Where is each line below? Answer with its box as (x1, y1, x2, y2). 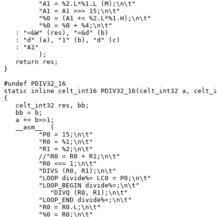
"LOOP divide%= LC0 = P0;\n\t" (4, 174, 151, 182)
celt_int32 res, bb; (4, 102, 89, 109)
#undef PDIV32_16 (4, 80, 66, 88)
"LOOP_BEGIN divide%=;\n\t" (4, 182, 139, 189)
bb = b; (4, 109, 43, 117)
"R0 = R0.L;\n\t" (4, 203, 101, 211)
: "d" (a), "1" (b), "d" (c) (4, 36, 120, 44)
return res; (4, 58, 58, 66)
